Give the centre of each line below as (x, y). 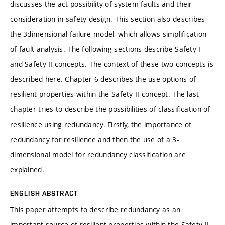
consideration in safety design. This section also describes (108, 19)
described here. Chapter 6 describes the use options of (103, 79)
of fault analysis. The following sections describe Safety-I (105, 49)
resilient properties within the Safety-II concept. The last (105, 94)
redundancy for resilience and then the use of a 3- (94, 139)
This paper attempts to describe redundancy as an (95, 209)
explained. (27, 169)
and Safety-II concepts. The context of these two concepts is (112, 64)
